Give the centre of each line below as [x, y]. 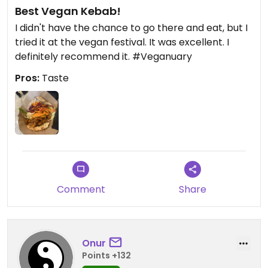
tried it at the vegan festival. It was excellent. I [122, 42]
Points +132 [106, 255]
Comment [81, 190]
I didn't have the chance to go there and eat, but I [131, 28]
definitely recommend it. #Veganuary [103, 57]
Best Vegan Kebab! [68, 11]
